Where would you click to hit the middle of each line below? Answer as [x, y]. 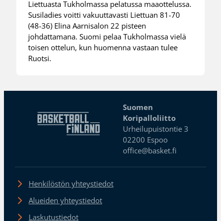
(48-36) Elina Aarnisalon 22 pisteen [87, 25]
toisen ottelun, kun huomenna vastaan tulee [103, 47]
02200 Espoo [146, 140]
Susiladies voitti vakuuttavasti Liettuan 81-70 [104, 15]
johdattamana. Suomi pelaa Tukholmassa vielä [107, 36]
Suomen [138, 107]
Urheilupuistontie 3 [156, 129]
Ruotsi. [40, 58]
